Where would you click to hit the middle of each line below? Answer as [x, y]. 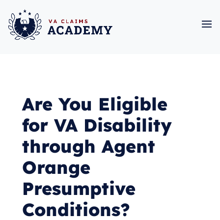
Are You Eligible [95, 104]
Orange [56, 167]
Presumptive [79, 188]
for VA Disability [97, 125]
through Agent [88, 146]
